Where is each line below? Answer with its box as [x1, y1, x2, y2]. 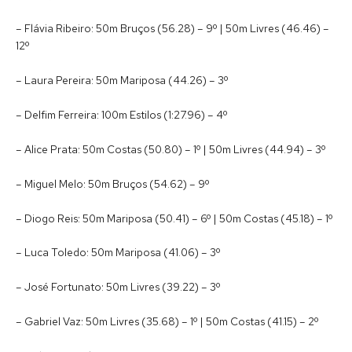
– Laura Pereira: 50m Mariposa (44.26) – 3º [16, 73, 228, 88]
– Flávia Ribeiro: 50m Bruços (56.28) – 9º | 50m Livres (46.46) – [16, 21, 329, 36]
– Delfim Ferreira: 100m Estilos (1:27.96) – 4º [16, 107, 227, 122]
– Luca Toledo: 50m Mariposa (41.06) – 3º [16, 245, 220, 260]
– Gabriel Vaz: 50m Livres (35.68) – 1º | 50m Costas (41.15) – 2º [16, 314, 318, 329]
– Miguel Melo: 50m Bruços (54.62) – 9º [16, 176, 209, 191]
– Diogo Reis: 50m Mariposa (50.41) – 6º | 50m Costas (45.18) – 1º [16, 211, 332, 225]
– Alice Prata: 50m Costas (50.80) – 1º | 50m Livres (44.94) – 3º [16, 141, 325, 156]
